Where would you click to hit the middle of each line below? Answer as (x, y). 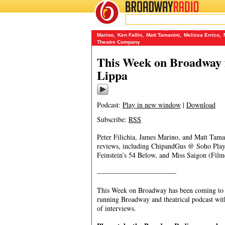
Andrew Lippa (188, 28)
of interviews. (117, 208)
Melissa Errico (202, 35)
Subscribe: (113, 119)
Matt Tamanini (163, 35)
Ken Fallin (130, 35)
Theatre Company (119, 42)
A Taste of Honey (146, 28)
